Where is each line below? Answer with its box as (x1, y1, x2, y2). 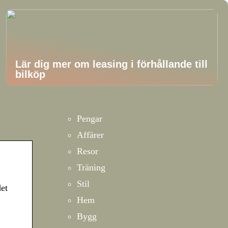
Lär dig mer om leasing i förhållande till (15, 59, 208, 70)
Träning (77, 162, 105, 173)
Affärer (77, 130, 104, 140)
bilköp (15, 69, 46, 80)
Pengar (77, 113, 102, 124)
